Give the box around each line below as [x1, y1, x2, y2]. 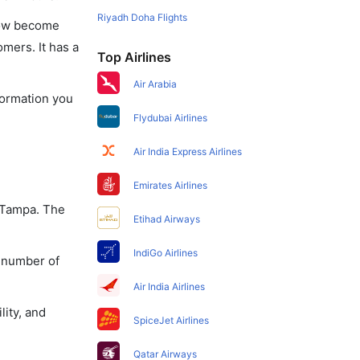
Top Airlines [97, 49, 172, 65]
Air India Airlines [133, 280, 206, 292]
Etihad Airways [133, 213, 201, 225]
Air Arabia [133, 78, 178, 90]
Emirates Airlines [133, 179, 208, 191]
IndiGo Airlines [133, 247, 198, 259]
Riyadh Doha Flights [97, 11, 188, 23]
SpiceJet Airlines [133, 314, 210, 326]
